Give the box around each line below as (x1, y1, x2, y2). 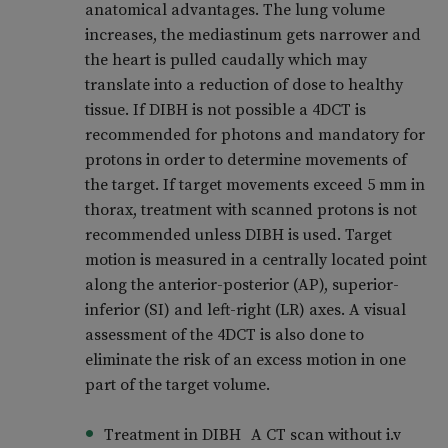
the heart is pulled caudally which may (84, 50, 367, 71)
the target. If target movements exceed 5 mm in (84, 175, 425, 196)
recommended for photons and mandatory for (84, 125, 425, 146)
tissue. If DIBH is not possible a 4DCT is (84, 100, 366, 121)
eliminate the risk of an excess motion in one (84, 350, 406, 371)
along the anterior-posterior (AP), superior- (84, 275, 399, 296)
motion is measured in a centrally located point (84, 250, 427, 271)
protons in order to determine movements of (84, 150, 407, 171)
